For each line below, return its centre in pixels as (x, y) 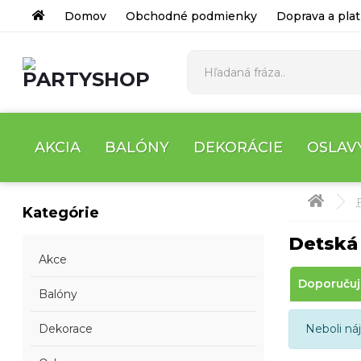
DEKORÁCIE (239, 147)
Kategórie (61, 213)
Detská (323, 244)
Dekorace (66, 329)
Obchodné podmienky (192, 16)
